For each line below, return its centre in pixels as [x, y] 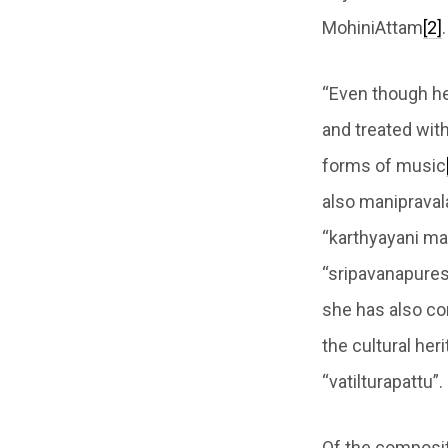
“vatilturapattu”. [382, 381]
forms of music [384, 165]
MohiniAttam [372, 27]
